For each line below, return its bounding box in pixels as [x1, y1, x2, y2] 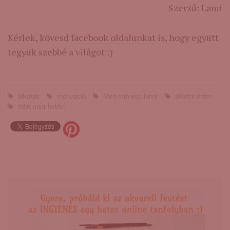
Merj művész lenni [101, 90, 160, 101]
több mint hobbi [16, 101, 64, 111]
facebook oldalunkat [71, 31, 156, 44]
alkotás [16, 90, 42, 101]
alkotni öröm [173, 90, 212, 101]
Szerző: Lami [168, 1, 222, 14]
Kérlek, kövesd [8, 31, 71, 44]
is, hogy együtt [156, 31, 219, 44]
